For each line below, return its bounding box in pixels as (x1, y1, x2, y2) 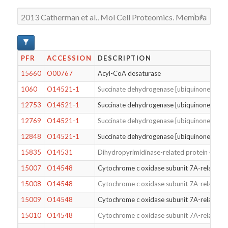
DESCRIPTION (97, 54, 152, 62)
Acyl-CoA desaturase (97, 69, 161, 77)
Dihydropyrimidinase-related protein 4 (97, 148, 213, 156)
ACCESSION (46, 54, 92, 62)
